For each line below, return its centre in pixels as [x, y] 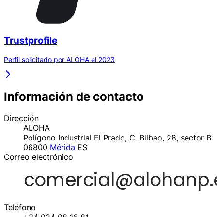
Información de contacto [74, 96]
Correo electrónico [39, 157]
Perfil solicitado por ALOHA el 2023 [59, 59]
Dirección [21, 118]
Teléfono [20, 207]
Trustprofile [31, 41]
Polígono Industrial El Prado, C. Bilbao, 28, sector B [117, 137]
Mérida [62, 147]
